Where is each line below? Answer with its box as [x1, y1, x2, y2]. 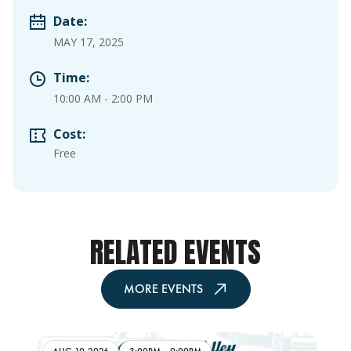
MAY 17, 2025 [53, 34, 124, 50]
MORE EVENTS [123, 280, 203, 298]
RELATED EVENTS [90, 231, 261, 274]
